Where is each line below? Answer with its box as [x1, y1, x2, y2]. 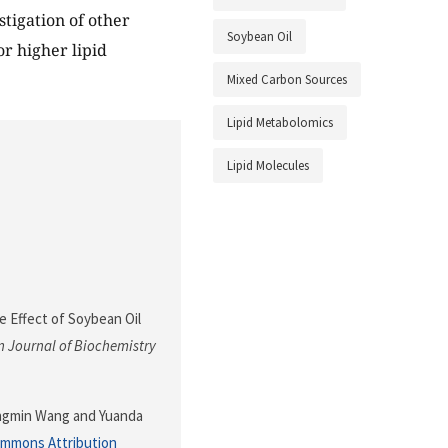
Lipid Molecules [227, 157, 309, 175]
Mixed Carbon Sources [227, 71, 347, 89]
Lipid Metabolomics [227, 114, 333, 132]
